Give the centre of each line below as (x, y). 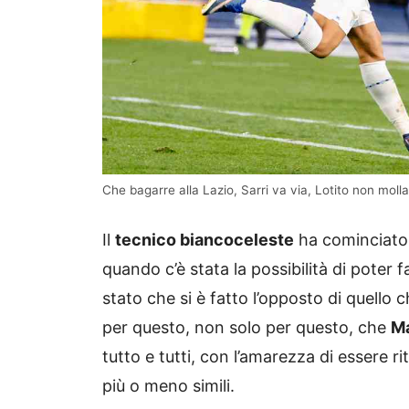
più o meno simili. (168, 386)
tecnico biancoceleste (204, 240)
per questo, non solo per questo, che (246, 328)
